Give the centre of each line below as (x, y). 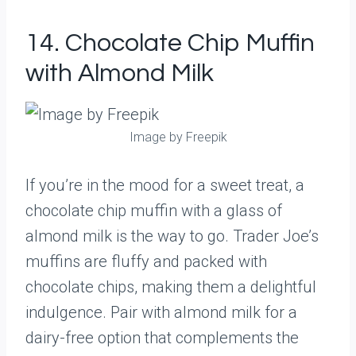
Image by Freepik (178, 137)
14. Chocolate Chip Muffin (170, 43)
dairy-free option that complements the (162, 338)
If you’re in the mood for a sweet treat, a (165, 185)
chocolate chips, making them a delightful (171, 287)
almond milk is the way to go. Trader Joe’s (172, 236)
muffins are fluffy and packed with (146, 261)
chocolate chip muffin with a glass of (154, 211)
